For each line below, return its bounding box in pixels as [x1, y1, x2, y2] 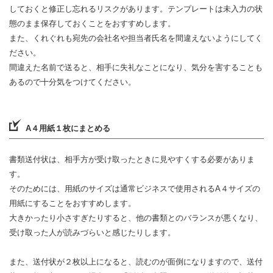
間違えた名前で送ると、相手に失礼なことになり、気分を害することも [9, 63, 263, 72]
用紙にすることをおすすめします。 [9, 199, 136, 208]
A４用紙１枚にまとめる [26, 124, 110, 133]
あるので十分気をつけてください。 [9, 77, 136, 87]
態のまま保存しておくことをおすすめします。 [9, 19, 175, 28]
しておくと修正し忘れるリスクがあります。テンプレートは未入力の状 [9, 4, 263, 13]
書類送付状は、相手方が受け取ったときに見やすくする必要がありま [9, 155, 255, 164]
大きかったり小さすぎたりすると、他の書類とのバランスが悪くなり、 [9, 213, 263, 222]
